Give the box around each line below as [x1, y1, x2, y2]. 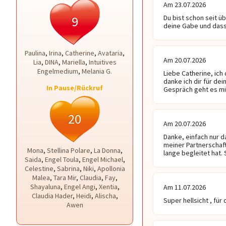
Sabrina [56, 164, 80, 173]
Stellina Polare [46, 146, 90, 155]
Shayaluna [30, 182, 61, 191]
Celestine [24, 164, 53, 173]
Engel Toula [44, 155, 79, 164]
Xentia [98, 182, 118, 191]
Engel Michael [82, 155, 123, 164]
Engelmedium [37, 67, 78, 76]
